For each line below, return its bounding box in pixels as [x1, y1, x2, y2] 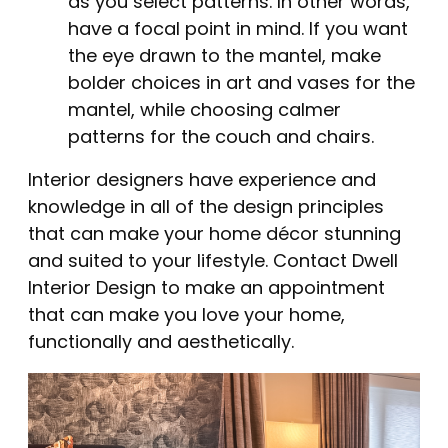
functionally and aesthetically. [28, 328, 294, 358]
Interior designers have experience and [28, 166, 376, 196]
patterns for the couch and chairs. [68, 123, 374, 153]
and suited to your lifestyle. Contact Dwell [28, 247, 398, 277]
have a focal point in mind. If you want [68, 15, 408, 45]
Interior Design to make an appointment [28, 274, 385, 304]
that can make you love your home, [28, 301, 345, 331]
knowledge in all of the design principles [28, 193, 384, 223]
